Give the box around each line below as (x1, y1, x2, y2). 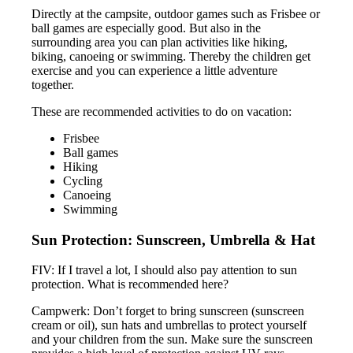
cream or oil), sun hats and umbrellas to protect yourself (32, 318, 307, 333)
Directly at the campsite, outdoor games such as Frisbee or (32, 6, 321, 20)
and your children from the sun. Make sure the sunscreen (32, 333, 314, 347)
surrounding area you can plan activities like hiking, (32, 35, 288, 49)
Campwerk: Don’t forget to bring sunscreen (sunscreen (32, 304, 305, 318)
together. (32, 77, 75, 91)
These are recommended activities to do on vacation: (32, 104, 292, 118)
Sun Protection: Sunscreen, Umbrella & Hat (32, 231, 316, 248)
